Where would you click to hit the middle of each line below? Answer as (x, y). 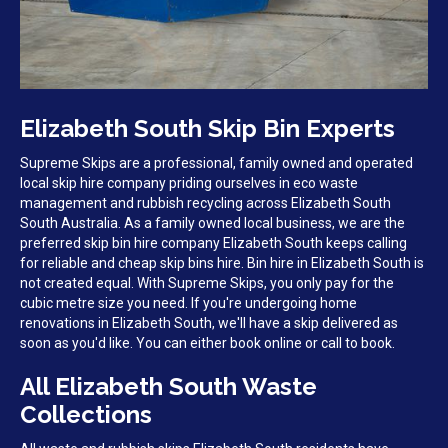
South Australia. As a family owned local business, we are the (212, 223)
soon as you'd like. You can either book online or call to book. (207, 343)
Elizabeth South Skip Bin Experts (207, 129)
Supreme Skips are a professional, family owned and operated (216, 163)
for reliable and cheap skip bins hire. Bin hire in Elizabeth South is (222, 263)
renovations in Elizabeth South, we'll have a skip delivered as (209, 323)
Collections (86, 415)
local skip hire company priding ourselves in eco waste (189, 183)
